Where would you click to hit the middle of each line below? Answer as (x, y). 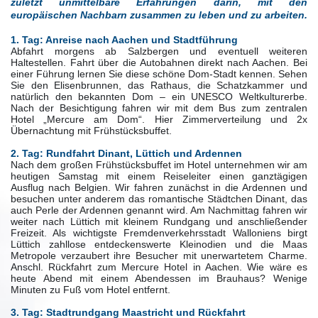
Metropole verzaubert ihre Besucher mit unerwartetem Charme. (159, 255)
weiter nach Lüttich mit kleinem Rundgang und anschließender (159, 221)
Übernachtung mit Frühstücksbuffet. (91, 130)
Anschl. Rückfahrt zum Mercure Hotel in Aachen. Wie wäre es (159, 267)
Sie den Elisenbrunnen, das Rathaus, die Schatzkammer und (159, 85)
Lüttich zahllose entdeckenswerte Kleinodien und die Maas (159, 244)
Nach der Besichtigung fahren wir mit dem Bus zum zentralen (159, 108)
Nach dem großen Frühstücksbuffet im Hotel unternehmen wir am (159, 164)
